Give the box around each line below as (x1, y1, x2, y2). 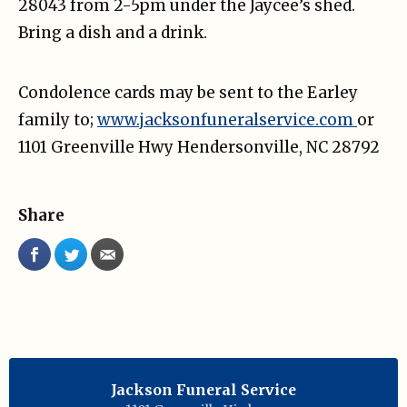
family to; (18, 109, 97, 130)
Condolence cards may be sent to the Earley (18, 82, 358, 103)
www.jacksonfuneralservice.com (97, 109, 357, 130)
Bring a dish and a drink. (18, 22, 207, 43)
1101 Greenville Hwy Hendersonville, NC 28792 (18, 136, 380, 157)
